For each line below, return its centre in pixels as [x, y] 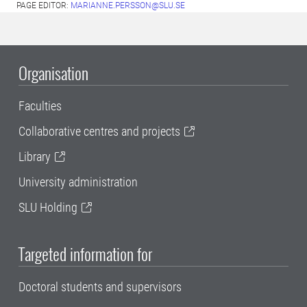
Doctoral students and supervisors [100, 286]
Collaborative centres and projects [99, 131]
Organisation [53, 73]
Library [35, 157]
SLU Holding [48, 207]
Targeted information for [85, 253]
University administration [78, 182]
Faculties [40, 106]
